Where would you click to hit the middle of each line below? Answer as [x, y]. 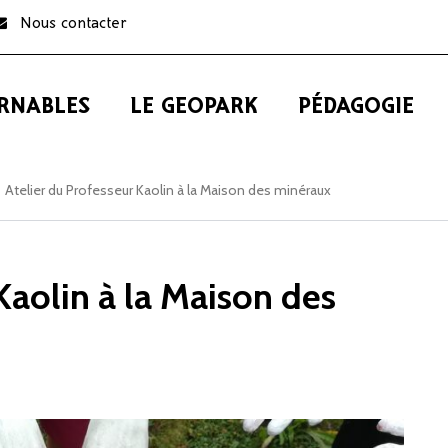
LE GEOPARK [194, 107]
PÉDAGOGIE [356, 107]
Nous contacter [73, 24]
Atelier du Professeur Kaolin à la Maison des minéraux [168, 190]
